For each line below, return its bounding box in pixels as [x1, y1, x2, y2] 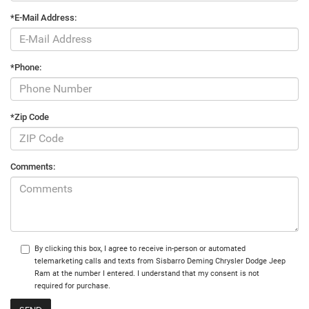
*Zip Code [10, 111, 49, 122]
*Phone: [10, 61, 41, 72]
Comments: [10, 161, 55, 172]
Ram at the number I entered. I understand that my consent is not [34, 268, 259, 278]
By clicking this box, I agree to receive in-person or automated [34, 243, 246, 253]
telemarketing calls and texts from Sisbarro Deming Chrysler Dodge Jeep [34, 256, 286, 266]
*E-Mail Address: [10, 12, 77, 23]
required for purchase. [34, 281, 110, 290]
